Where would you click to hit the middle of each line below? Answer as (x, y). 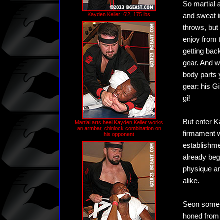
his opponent (119, 134)
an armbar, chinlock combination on (119, 128)
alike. (191, 181)
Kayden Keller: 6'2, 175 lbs (119, 14)
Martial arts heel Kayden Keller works (119, 122)
